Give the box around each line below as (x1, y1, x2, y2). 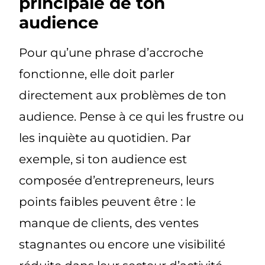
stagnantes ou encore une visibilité (19, 237, 226, 251)
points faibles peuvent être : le (19, 194, 196, 209)
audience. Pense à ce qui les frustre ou (19, 109, 244, 124)
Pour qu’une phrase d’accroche (19, 45, 204, 60)
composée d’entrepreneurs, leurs (19, 173, 215, 188)
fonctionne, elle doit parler (19, 66, 175, 81)
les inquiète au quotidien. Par (19, 130, 192, 145)
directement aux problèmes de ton (19, 88, 227, 102)
